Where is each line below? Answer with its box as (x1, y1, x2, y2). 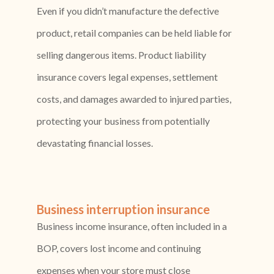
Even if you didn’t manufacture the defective (37, 5, 220, 17)
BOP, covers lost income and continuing (37, 242, 202, 254)
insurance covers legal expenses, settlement (37, 71, 218, 83)
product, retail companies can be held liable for (37, 27, 232, 39)
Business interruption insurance (37, 202, 210, 217)
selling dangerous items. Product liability (37, 49, 207, 61)
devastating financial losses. (37, 137, 154, 149)
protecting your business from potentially (37, 115, 210, 127)
